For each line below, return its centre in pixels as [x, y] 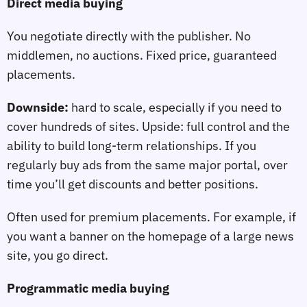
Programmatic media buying [88, 288]
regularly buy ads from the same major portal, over [147, 165]
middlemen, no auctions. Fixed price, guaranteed [142, 56]
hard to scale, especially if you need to [175, 108]
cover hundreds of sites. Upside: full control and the [148, 127]
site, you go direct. [58, 255]
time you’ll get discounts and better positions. [133, 184]
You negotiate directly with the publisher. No [129, 36]
